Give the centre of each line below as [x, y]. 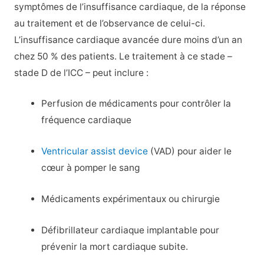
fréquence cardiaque [87, 120]
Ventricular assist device [95, 151]
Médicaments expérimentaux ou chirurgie [131, 199]
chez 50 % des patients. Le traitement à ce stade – [123, 56]
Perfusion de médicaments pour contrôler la [136, 104]
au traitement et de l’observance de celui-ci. [109, 23]
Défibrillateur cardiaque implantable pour [131, 230]
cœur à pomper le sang [91, 168]
